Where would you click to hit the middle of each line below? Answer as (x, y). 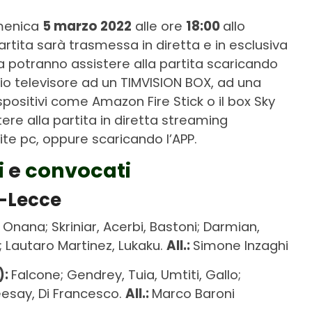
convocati (78, 170)
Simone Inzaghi (241, 245)
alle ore (159, 26)
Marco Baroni (193, 293)
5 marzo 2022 (87, 26)
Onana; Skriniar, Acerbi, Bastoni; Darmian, (131, 226)
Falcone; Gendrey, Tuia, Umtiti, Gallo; (126, 274)
